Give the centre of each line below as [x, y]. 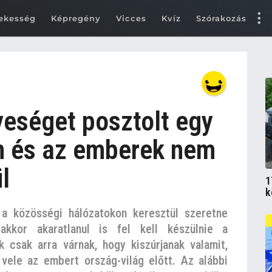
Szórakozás [221, 18]
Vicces [131, 18]
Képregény [76, 18]
